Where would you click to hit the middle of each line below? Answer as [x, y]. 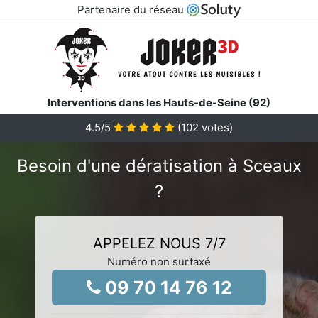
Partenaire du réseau [132, 10]
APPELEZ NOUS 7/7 [159, 243]
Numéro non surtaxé [159, 261]
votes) [216, 127]
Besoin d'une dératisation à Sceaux [159, 165]
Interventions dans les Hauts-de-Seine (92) [159, 102]
